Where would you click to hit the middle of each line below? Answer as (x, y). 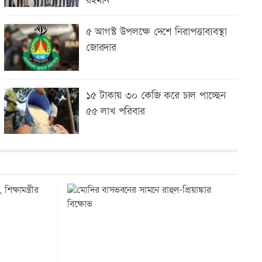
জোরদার (101, 48)
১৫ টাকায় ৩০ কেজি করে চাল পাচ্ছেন (156, 95)
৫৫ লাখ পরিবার (115, 111)
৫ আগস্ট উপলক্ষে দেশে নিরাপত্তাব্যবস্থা (156, 32)
